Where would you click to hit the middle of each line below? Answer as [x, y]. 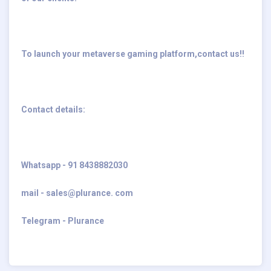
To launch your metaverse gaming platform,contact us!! [133, 54]
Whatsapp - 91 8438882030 [74, 165]
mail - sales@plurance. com [77, 193]
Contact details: [53, 109]
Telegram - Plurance [63, 220]
